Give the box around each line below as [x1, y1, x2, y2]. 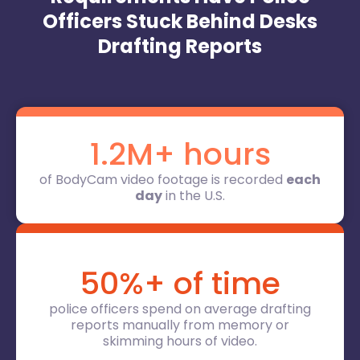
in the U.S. [162, 186, 225, 205]
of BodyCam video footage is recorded [39, 170, 286, 189]
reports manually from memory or [71, 315, 289, 334]
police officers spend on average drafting [49, 299, 311, 318]
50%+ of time [80, 261, 280, 305]
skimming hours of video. [103, 331, 257, 350]
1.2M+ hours [89, 132, 271, 175]
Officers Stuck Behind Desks [43, 7, 317, 35]
